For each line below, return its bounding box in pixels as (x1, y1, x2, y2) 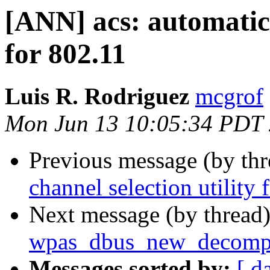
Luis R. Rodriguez (5, 83, 189, 110)
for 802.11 (5, 38, 126, 69)
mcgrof (195, 83, 263, 110)
